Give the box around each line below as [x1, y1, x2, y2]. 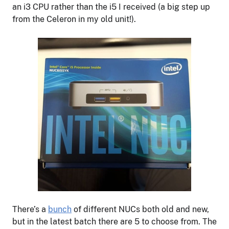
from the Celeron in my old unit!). [12, 14, 136, 24]
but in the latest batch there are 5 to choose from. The [12, 216, 217, 226]
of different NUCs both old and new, [72, 204, 209, 214]
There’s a [12, 204, 48, 214]
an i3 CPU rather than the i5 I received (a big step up [12, 2, 210, 12]
